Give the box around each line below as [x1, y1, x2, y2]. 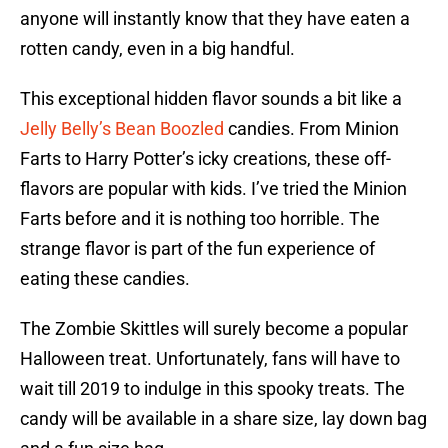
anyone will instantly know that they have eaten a [20, 8, 410, 30]
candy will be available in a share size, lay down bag [20, 408, 427, 430]
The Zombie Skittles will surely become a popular [20, 318, 408, 340]
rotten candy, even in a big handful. [20, 38, 295, 60]
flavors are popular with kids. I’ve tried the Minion [20, 178, 407, 200]
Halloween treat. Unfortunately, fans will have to [20, 348, 400, 370]
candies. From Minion [224, 118, 399, 140]
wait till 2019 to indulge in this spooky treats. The [20, 378, 405, 400]
